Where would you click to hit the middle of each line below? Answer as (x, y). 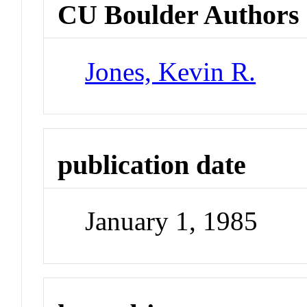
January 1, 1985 (172, 221)
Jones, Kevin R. (171, 71)
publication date (152, 164)
